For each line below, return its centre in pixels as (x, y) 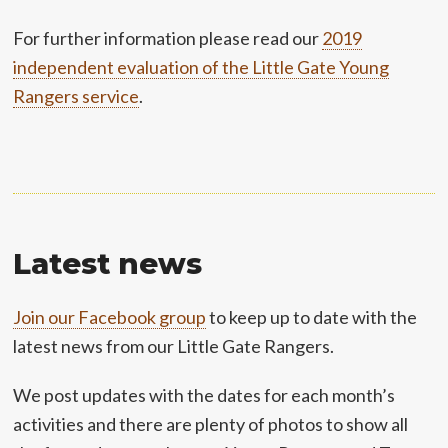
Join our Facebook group (110, 317)
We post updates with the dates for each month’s (204, 395)
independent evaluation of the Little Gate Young (201, 67)
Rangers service (76, 96)
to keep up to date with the (312, 317)
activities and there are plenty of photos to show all (211, 424)
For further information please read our (168, 38)
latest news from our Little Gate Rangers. (174, 346)
